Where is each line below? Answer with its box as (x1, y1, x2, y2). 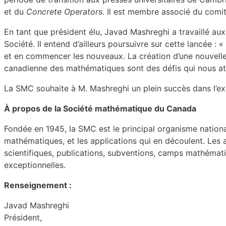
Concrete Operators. (26, 7, 104, 17)
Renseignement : (4, 180, 72, 191)
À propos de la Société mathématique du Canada (4, 103, 196, 114)
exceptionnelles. (4, 160, 66, 171)
